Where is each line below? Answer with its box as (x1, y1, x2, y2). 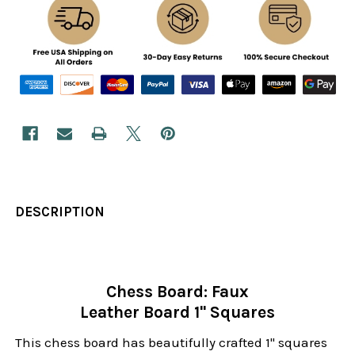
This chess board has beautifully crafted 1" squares (15, 334, 328, 350)
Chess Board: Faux (106, 281, 249, 301)
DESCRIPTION (15, 203, 105, 219)
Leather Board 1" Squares (80, 302, 275, 322)
